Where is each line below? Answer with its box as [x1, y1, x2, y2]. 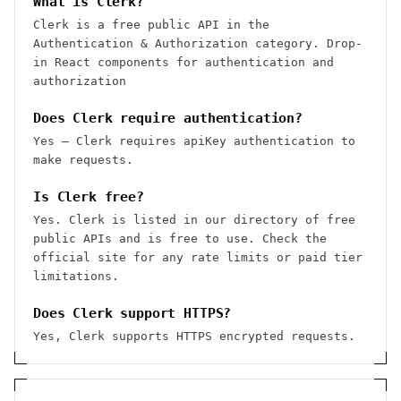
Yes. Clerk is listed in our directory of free [33, 213, 355, 226]
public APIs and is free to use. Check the [33, 232, 327, 245]
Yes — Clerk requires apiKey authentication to [33, 134, 355, 148]
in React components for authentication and [33, 55, 334, 69]
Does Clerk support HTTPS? [33, 305, 232, 321]
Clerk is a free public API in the [33, 18, 269, 31]
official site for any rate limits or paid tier [33, 251, 363, 264]
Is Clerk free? [33, 189, 144, 205]
